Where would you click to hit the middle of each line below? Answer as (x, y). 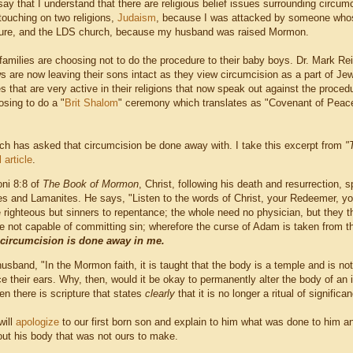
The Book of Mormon (91, 184)
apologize (37, 322)
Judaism (137, 18)
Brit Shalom (91, 103)
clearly (160, 294)
